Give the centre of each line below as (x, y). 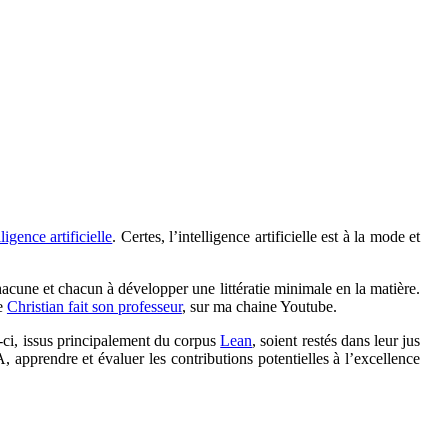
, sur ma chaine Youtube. (259, 306)
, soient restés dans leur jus (336, 340)
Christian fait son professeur (94, 306)
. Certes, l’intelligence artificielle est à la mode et (266, 236)
